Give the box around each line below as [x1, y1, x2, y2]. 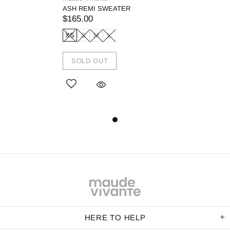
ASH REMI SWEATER [63, 5, 130, 13]
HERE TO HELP [84, 213, 146, 222]
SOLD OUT [71, 56, 108, 65]
